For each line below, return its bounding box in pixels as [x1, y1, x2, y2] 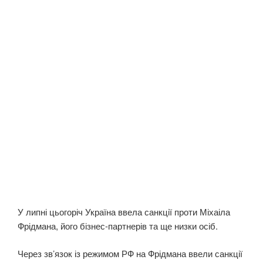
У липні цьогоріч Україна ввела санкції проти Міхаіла [18, 205, 230, 218]
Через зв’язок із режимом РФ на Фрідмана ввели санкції [18, 247, 242, 259]
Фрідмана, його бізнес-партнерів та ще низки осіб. [18, 220, 218, 232]
